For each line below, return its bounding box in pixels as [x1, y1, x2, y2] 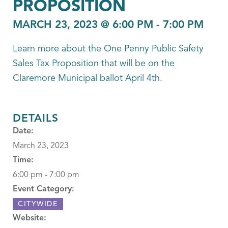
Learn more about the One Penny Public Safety [13, 44, 204, 53]
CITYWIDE [18, 201, 58, 208]
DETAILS [13, 113, 59, 124]
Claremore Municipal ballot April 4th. [13, 74, 162, 83]
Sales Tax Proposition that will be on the [13, 59, 175, 68]
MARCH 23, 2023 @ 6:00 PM [13, 20, 153, 31]
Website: [13, 214, 46, 222]
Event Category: [13, 185, 74, 193]
